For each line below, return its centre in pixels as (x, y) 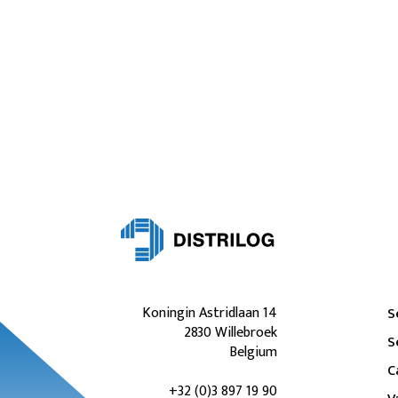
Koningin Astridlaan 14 (210, 314)
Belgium (253, 353)
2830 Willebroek (231, 333)
